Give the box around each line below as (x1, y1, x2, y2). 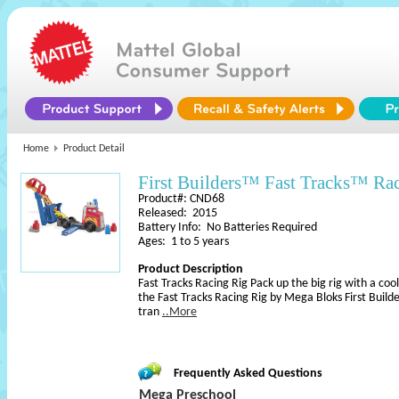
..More (162, 305, 197, 319)
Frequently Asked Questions (174, 367, 322, 380)
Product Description (138, 263, 243, 276)
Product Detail (63, 143, 125, 154)
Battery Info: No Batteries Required (138, 221, 317, 234)
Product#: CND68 (138, 192, 224, 206)
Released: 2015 (138, 207, 217, 220)
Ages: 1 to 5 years (138, 235, 229, 248)
